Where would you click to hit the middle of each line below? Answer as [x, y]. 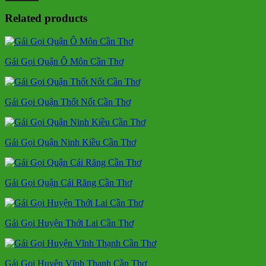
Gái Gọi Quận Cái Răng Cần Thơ [68, 183]
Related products [46, 18]
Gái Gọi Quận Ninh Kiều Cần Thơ [70, 142]
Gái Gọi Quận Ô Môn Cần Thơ [64, 62]
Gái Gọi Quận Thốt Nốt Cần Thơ [68, 102]
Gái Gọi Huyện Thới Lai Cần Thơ [69, 223]
